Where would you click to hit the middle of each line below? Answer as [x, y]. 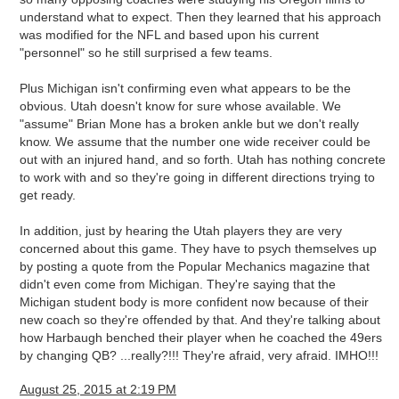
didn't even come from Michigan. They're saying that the [178, 285]
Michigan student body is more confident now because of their [194, 302]
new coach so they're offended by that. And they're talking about [200, 320]
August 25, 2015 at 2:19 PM [98, 389]
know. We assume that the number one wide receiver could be [195, 142]
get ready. [48, 195]
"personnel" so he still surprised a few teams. [146, 53]
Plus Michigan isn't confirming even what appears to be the [185, 89]
